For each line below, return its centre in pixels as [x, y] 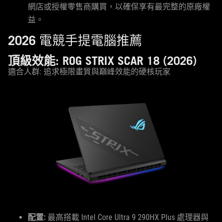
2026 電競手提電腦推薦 [75, 40]
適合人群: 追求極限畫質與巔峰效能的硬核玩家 [89, 72]
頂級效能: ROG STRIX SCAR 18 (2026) [102, 61]
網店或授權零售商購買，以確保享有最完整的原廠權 [119, 7]
